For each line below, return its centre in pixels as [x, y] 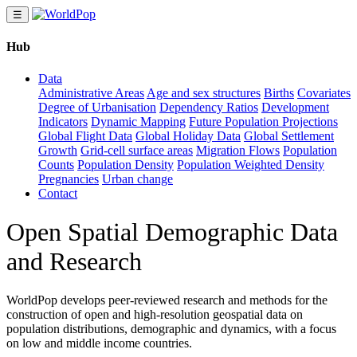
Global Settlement [289, 135]
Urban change [137, 178]
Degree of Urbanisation [97, 107]
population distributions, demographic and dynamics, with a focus [171, 329]
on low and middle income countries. [99, 343]
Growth [58, 150]
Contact [58, 193]
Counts [56, 164]
